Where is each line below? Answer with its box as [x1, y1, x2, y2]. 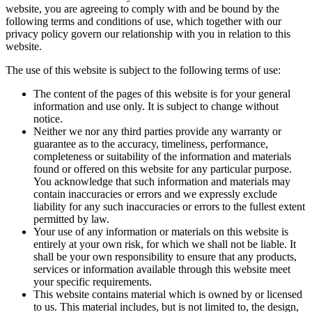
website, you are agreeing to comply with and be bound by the [6, 3, 279, 15]
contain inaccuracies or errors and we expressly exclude [33, 188, 277, 201]
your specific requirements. [33, 276, 152, 288]
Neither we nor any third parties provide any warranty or [33, 125, 281, 138]
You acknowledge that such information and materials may [33, 175, 290, 188]
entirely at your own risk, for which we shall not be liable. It [33, 238, 296, 251]
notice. [33, 113, 63, 125]
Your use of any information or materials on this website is [33, 226, 288, 238]
